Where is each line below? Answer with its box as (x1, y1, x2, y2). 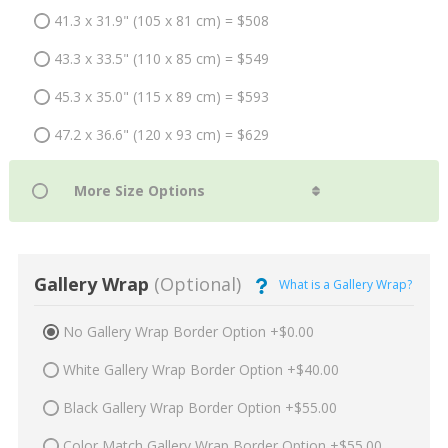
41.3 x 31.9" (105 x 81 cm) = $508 (53, 11, 269, 31)
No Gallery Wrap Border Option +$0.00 (62, 321, 314, 341)
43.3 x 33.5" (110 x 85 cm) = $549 (53, 49, 269, 69)
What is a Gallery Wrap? (278, 275, 412, 293)
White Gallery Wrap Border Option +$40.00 (62, 359, 339, 379)
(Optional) (148, 272, 241, 297)
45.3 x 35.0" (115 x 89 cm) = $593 (53, 87, 269, 107)
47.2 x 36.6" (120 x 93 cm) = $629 (53, 125, 269, 145)
